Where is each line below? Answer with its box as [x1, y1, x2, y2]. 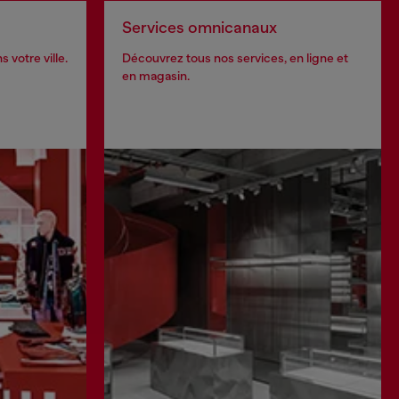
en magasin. [122, 68, 190, 83]
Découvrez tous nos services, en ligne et [122, 50, 348, 65]
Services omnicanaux [122, 18, 277, 37]
